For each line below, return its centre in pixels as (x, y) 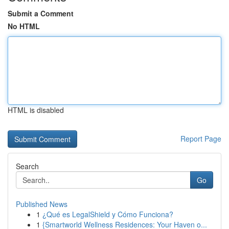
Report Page (201, 139)
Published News (42, 204)
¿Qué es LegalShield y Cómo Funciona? (108, 214)
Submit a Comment (41, 13)
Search (27, 166)
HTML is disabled (36, 110)
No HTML (24, 26)
